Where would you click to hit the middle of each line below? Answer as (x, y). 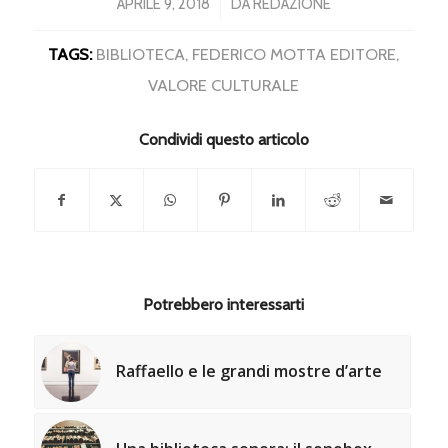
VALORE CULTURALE (224, 84)
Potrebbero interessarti (224, 304)
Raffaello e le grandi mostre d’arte (248, 370)
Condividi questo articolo (223, 139)
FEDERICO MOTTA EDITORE (294, 53)
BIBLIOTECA (141, 53)
